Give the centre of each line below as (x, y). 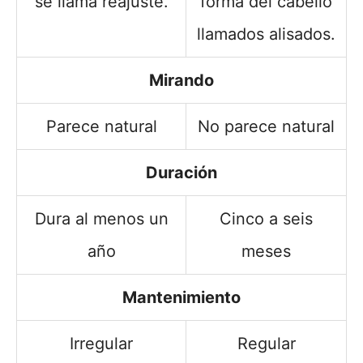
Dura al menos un (101, 218)
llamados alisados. (266, 34)
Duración (181, 172)
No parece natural (266, 126)
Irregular (101, 343)
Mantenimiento (181, 297)
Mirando (181, 80)
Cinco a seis (266, 218)
